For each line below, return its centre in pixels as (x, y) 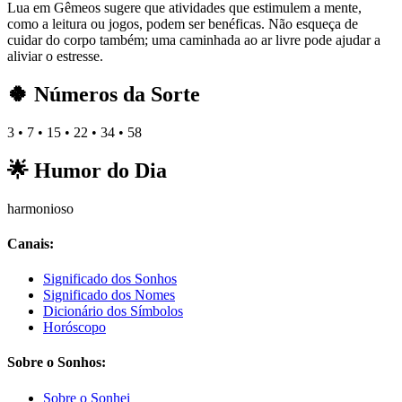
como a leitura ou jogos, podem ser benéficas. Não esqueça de (183, 23)
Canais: (31, 243)
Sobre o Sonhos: (57, 363)
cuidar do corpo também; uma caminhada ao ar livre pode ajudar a (194, 39)
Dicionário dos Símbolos (113, 311)
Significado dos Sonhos (110, 279)
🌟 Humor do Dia (87, 170)
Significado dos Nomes (109, 295)
